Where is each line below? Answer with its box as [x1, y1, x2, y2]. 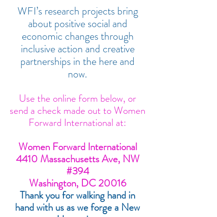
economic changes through [21, 29, 134, 44]
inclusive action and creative [20, 41, 135, 56]
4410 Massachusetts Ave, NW [15, 152, 139, 166]
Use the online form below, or [19, 91, 136, 106]
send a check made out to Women [10, 103, 145, 118]
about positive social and [28, 16, 127, 31]
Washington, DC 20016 [29, 176, 126, 190]
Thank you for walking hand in [20, 188, 135, 202]
